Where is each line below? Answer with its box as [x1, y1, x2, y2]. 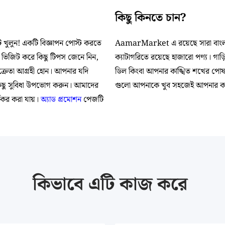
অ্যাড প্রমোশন [41, 93, 81, 106]
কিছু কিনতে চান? [115, 9, 186, 27]
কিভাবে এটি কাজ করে [32, 170, 188, 199]
